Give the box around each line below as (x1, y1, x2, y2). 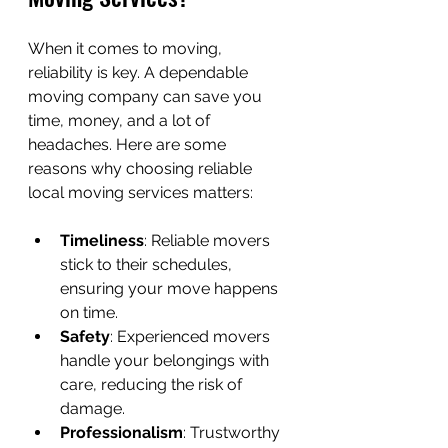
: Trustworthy (183, 423, 284, 442)
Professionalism (60, 423, 183, 442)
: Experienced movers (110, 327, 274, 346)
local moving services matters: (28, 183, 253, 202)
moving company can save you (28, 87, 266, 106)
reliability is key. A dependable (28, 63, 252, 82)
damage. (60, 399, 125, 418)
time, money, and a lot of (28, 111, 214, 130)
